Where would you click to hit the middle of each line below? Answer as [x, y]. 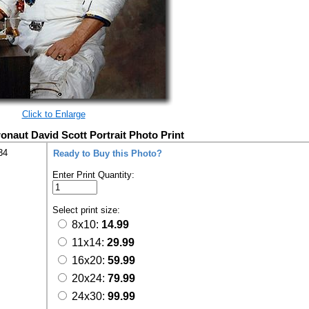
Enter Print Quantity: [93, 175]
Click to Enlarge [53, 114]
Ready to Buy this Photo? [108, 153]
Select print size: [88, 210]
